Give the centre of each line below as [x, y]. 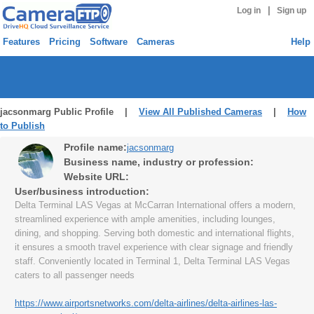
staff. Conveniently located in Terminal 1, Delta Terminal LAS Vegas [152, 261]
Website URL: [96, 177]
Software [109, 42]
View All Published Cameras [200, 112]
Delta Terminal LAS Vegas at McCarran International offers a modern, [155, 205]
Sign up [292, 11]
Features [21, 42]
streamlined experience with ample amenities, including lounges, [145, 219]
